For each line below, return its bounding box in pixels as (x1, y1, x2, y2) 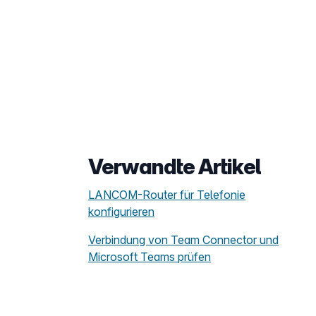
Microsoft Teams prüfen (88, 250, 211, 264)
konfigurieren (88, 205, 154, 219)
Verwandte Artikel (88, 154, 261, 179)
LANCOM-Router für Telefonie (88, 188, 245, 202)
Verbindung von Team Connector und (88, 233, 279, 247)
